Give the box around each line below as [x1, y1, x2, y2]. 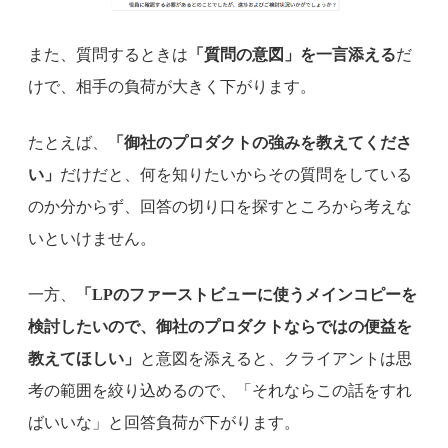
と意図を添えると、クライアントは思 [140, 349, 412, 367]
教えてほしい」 [28, 349, 140, 367]
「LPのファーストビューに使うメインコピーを [76, 285, 417, 303]
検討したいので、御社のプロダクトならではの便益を [28, 317, 412, 335]
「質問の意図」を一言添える [188, 45, 396, 63]
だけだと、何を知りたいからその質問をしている [60, 165, 412, 183]
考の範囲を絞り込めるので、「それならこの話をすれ [28, 381, 412, 399]
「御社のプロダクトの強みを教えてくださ [108, 133, 412, 151]
